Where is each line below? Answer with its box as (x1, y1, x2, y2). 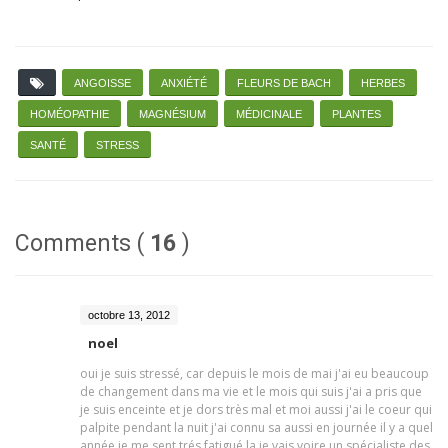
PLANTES (332, 108, 381, 120)
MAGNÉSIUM (139, 108, 206, 120)
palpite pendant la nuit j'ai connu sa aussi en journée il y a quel (80, 419, 433, 436)
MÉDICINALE (236, 108, 302, 120)
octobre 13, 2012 (88, 309, 170, 321)
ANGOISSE (74, 77, 131, 89)
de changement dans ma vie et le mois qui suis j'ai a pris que (80, 383, 422, 400)
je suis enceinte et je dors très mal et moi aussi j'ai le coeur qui (80, 401, 432, 418)
